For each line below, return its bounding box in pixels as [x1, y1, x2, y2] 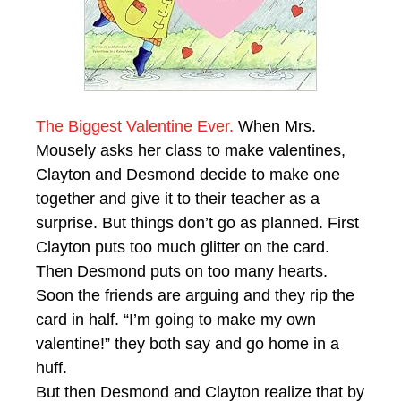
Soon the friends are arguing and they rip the [36, 286, 354, 304]
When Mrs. [234, 116, 316, 135]
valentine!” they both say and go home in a [36, 334, 339, 353]
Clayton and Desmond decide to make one [36, 165, 340, 183]
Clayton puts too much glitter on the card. [36, 237, 329, 256]
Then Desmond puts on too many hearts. [36, 261, 328, 280]
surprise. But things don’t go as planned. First [36, 213, 359, 232]
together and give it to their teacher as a [36, 189, 320, 208]
